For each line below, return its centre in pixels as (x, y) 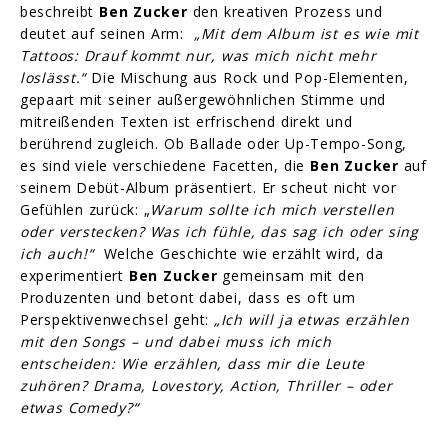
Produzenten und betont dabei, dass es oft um (188, 297)
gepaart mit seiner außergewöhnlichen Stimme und (203, 99)
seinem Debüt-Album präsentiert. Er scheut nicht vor (208, 187)
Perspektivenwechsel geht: (117, 319)
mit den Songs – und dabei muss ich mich (176, 341)
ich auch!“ (62, 253)
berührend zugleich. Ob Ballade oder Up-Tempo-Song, (214, 143)
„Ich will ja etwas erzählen (312, 319)
